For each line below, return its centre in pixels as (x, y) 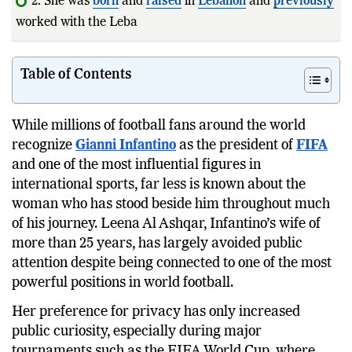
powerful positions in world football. (123, 282)
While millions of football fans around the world (159, 125)
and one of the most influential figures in (136, 165)
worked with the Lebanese (91, 22)
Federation (244, 22)
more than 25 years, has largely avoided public (157, 243)
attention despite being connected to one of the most (172, 263)
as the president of (236, 145)
